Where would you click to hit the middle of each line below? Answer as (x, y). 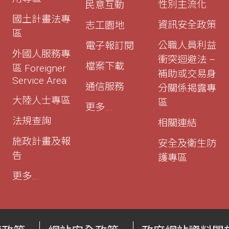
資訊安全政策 (187, 25)
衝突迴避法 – (187, 59)
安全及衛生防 (187, 143)
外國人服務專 (41, 54)
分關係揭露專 (187, 88)
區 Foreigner (39, 68)
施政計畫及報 (41, 141)
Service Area (39, 80)
